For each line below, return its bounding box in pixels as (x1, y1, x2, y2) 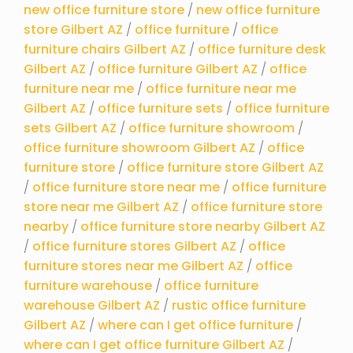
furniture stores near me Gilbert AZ (24, 256, 243, 275)
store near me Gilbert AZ (24, 197, 179, 216)
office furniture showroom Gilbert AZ (24, 138, 255, 157)
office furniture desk (198, 39, 326, 58)
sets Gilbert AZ (24, 118, 117, 137)
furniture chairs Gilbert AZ (24, 39, 186, 58)
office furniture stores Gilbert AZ (32, 236, 236, 255)
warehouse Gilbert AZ (24, 295, 160, 314)
